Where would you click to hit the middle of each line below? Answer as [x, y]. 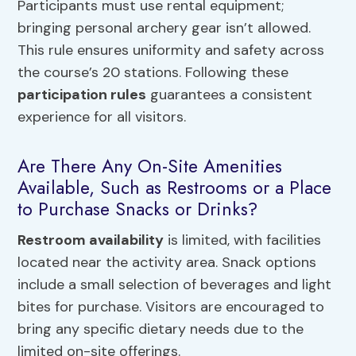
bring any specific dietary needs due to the [161, 329]
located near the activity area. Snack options [167, 263]
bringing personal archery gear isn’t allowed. [164, 28]
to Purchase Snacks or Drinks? [138, 209]
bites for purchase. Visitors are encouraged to [171, 307]
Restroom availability [91, 240]
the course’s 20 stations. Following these [153, 73]
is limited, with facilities [243, 240]
